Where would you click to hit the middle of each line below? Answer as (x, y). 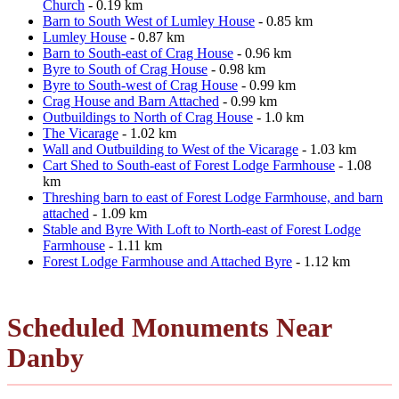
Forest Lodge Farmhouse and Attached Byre (167, 261)
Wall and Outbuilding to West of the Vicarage (171, 149)
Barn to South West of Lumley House (149, 20)
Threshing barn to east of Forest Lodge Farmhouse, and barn (213, 197)
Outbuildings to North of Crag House (148, 117)
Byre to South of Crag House (125, 69)
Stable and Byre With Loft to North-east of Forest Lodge (202, 229)
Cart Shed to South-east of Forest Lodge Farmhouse (189, 165)
